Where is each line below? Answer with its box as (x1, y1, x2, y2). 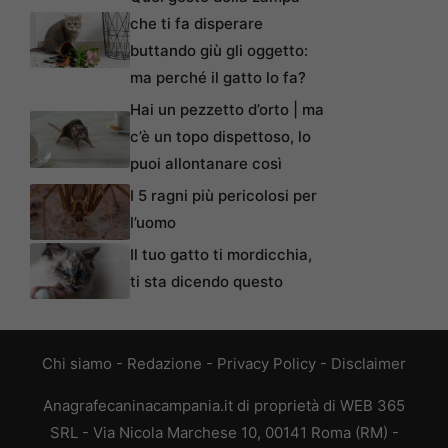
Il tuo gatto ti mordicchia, (130, 245, 312, 265)
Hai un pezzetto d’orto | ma (130, 100, 324, 120)
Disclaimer (331, 354, 406, 374)
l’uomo (130, 213, 176, 233)
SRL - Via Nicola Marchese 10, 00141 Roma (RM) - (49, 423, 399, 443)
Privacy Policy (217, 354, 316, 374)
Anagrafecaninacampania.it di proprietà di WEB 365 (43, 396, 405, 416)
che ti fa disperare (130, 14, 263, 34)
